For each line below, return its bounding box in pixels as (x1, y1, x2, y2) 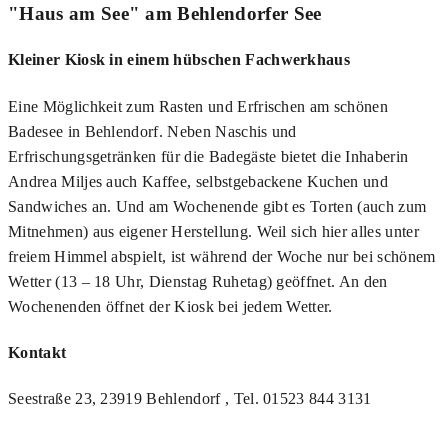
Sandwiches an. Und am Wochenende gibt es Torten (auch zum (8, 197, 427, 215)
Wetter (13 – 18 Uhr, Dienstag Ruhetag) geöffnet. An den (8, 272, 388, 290)
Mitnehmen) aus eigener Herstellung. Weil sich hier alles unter (8, 222, 419, 240)
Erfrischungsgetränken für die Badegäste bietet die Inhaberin (8, 147, 409, 165)
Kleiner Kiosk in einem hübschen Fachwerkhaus (8, 51, 351, 69)
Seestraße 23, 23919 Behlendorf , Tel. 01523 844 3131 (8, 390, 372, 408)
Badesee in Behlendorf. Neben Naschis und (8, 122, 297, 140)
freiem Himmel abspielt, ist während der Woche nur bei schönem (8, 247, 436, 265)
